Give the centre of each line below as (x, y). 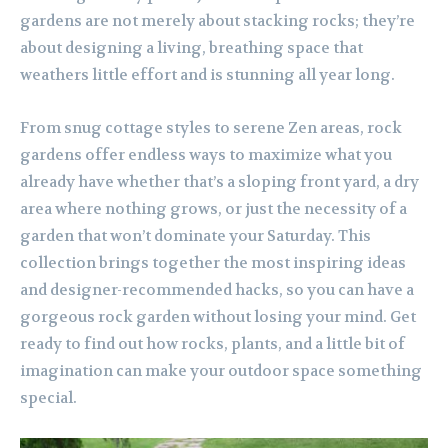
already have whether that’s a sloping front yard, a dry (219, 182)
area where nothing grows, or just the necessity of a (213, 209)
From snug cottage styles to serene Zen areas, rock (211, 128)
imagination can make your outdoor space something (221, 371)
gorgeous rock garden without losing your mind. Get (218, 317)
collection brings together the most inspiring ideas (213, 263)
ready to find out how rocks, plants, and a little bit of (212, 344)
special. (48, 398)
